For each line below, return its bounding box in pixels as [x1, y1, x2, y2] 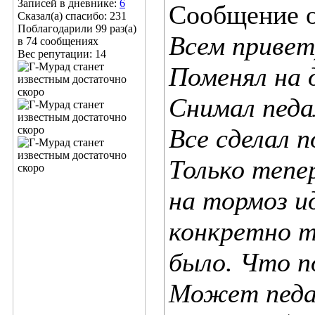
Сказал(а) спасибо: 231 [18, 10, 127, 22]
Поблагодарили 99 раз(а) [18, 22, 136, 34]
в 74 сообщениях [18, 35, 98, 47]
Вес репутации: [18, 48, 95, 60]
